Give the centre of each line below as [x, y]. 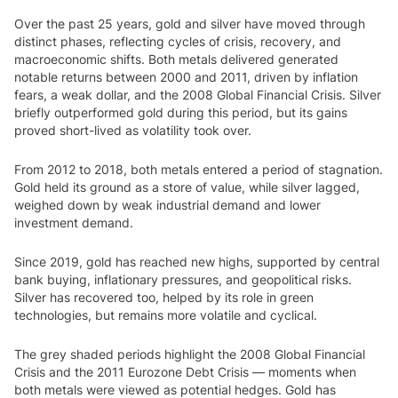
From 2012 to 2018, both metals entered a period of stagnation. [199, 169]
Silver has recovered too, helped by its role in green [164, 297]
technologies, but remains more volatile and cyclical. [166, 314]
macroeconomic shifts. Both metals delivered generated [176, 59]
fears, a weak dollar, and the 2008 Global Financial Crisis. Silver [198, 94]
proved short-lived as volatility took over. [133, 130]
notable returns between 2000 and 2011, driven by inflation [186, 76]
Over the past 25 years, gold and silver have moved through [190, 23]
